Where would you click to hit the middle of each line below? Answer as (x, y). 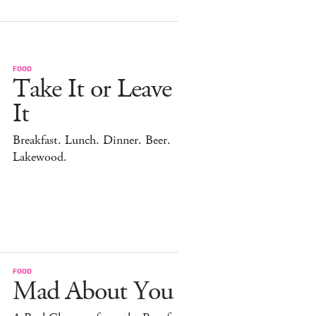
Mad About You (93, 291)
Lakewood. (40, 157)
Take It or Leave (92, 89)
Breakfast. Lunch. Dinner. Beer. (92, 140)
